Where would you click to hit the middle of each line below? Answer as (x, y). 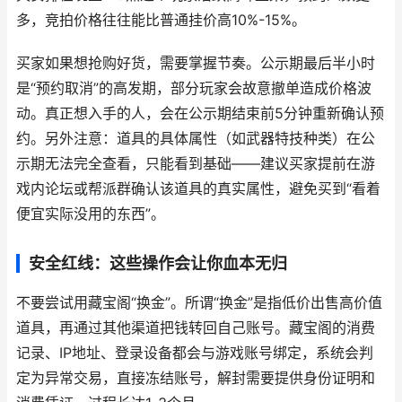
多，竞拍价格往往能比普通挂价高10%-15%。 (161, 20)
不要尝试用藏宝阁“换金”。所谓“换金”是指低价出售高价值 (199, 303)
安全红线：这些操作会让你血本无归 (158, 263)
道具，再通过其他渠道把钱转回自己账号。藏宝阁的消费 (196, 328)
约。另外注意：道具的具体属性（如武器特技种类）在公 (196, 139)
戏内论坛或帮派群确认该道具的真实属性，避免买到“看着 (198, 189)
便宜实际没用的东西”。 (91, 214)
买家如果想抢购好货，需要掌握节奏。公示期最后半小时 (196, 63)
